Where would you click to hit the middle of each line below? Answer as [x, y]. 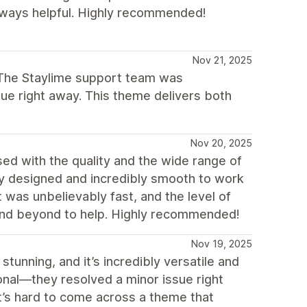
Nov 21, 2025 [222, 60]
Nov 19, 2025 [222, 244]
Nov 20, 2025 [221, 143]
